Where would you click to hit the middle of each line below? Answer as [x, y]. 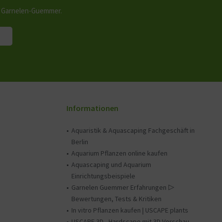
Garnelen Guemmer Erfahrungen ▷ [123, 187]
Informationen [92, 108]
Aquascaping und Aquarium [111, 165]
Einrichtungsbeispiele [103, 176]
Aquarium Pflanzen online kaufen [119, 153]
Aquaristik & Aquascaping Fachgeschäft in [133, 130]
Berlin [80, 142]
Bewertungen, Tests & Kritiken [116, 199]
